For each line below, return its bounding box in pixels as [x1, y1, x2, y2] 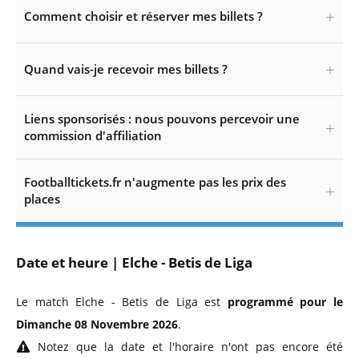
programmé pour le [227, 294, 344, 309]
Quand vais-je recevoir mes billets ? [24, 61, 228, 77]
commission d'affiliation [24, 127, 162, 143]
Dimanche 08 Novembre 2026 [16, 317, 178, 332]
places [24, 191, 60, 207]
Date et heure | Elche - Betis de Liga [16, 253, 252, 272]
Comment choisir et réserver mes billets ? [24, 8, 263, 24]
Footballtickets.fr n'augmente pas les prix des [24, 174, 286, 190]
